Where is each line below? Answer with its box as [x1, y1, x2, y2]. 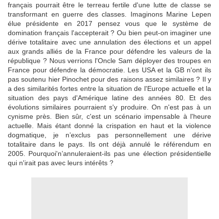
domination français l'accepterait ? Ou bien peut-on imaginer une [8, 29, 211, 37]
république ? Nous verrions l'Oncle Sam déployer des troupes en [8, 57, 211, 65]
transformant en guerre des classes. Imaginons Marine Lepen [8, 10, 211, 19]
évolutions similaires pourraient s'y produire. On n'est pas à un [8, 103, 211, 111]
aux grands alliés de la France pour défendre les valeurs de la [8, 47, 211, 56]
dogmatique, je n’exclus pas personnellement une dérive [8, 131, 211, 139]
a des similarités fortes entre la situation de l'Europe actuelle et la [8, 85, 211, 93]
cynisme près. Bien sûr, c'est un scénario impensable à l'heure [8, 112, 211, 121]
